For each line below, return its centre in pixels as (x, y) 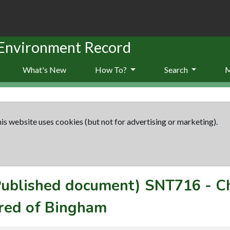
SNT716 (173, 185)
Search (177, 69)
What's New (44, 69)
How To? (112, 69)
